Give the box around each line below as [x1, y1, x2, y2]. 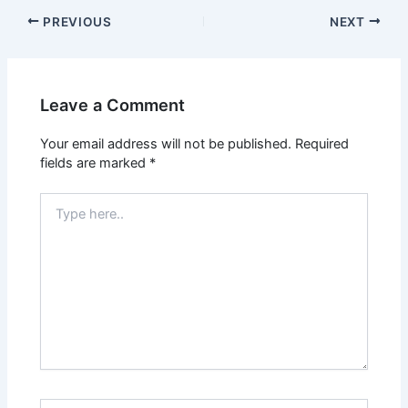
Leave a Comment [40, 95, 186, 116]
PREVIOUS [39, 14, 112, 29]
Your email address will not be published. [40, 136, 292, 153]
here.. [39, 211, 74, 228]
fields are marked [40, 155, 150, 172]
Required [295, 136, 350, 153]
